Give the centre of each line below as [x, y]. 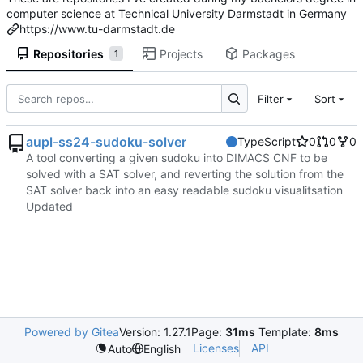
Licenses [216, 348]
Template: [285, 332]
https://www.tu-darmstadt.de [97, 29]
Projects [181, 53]
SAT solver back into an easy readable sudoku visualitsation [184, 190]
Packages [268, 53]
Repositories [68, 53]
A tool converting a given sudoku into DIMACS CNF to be [177, 158]
